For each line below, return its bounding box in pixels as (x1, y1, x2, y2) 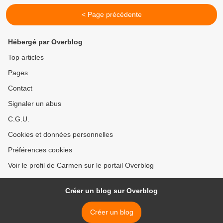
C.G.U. (8, 115, 29, 123)
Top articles (8, 53, 44, 62)
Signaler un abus (8, 100, 61, 108)
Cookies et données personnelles (8, 130, 113, 139)
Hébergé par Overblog (8, 38, 83, 46)
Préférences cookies (8, 146, 72, 154)
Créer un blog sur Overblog (65, 187, 158, 195)
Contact (8, 84, 32, 93)
